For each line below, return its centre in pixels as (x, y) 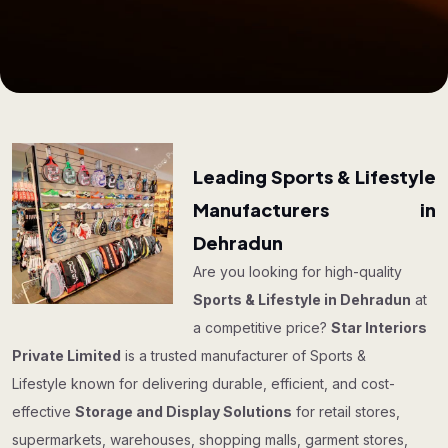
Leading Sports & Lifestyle (314, 176)
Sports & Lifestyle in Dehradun (302, 299)
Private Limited (66, 355)
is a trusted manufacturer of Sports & (243, 355)
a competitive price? (262, 327)
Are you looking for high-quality (298, 271)
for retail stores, (346, 411)
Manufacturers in (314, 209)
